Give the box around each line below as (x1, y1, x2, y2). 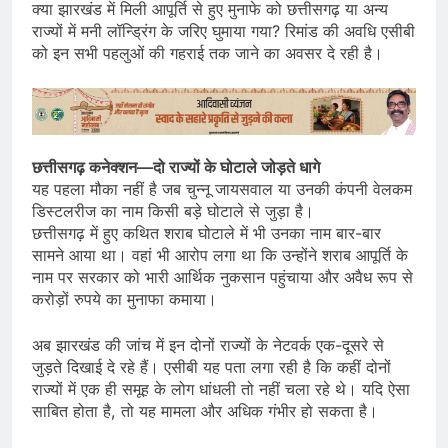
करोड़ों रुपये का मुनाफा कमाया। (32, 289, 217, 310)
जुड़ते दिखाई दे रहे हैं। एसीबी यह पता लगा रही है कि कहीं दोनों (32, 357, 391, 378)
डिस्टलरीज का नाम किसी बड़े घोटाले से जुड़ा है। (32, 201, 314, 222)
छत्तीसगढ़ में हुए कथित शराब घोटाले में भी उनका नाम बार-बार (32, 223, 381, 244)
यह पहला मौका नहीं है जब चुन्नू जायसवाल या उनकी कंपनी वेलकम (32, 179, 412, 200)
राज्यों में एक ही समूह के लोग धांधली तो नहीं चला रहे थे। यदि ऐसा (32, 379, 410, 400)
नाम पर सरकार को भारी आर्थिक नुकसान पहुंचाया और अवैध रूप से (32, 267, 413, 288)
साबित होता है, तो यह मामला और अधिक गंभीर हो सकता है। (32, 401, 378, 422)
